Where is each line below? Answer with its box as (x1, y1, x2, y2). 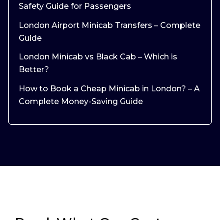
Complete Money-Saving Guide (19, 97, 143, 107)
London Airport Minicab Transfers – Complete (19, 20, 200, 30)
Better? (19, 65, 49, 75)
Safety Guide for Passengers (19, 1, 131, 11)
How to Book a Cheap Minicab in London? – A (19, 84, 200, 94)
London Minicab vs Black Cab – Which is (19, 52, 177, 62)
